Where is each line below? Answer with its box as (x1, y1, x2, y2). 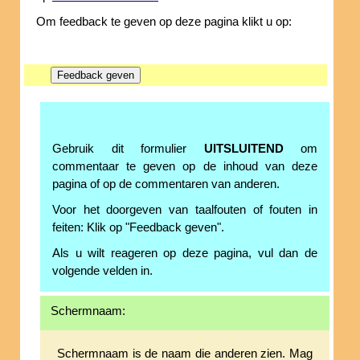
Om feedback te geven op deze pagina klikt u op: (36, 15, 292, 29)
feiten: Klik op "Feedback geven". (52, 221, 224, 235)
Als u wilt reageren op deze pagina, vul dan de (52, 247, 317, 260)
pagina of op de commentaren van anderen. (52, 178, 280, 191)
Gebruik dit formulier (52, 142, 204, 156)
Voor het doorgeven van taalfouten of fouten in (52, 203, 317, 217)
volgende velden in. (52, 264, 153, 278)
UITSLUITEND (203, 142, 284, 156)
